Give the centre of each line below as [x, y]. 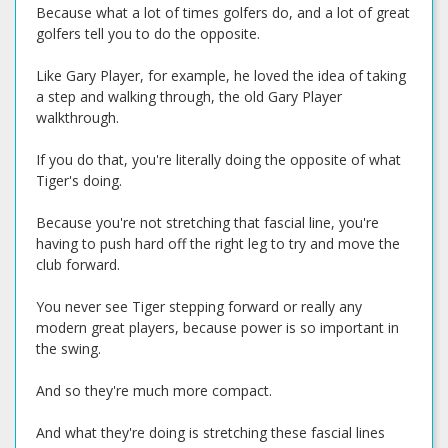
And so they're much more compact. [154, 390]
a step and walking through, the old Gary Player [189, 96]
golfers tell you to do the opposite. [148, 33]
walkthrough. [77, 117]
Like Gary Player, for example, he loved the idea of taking [221, 75]
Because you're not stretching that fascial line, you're [207, 222]
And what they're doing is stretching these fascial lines [210, 432]
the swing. [68, 348]
